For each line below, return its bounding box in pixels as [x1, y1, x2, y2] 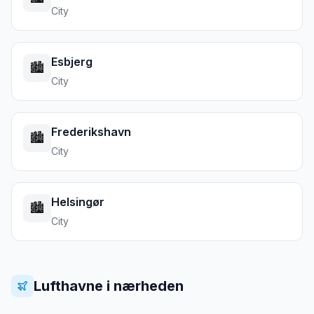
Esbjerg [51, 55, 93, 69]
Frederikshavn [51, 125, 131, 139]
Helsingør [51, 195, 104, 209]
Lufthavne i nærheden [34, 278, 184, 294]
